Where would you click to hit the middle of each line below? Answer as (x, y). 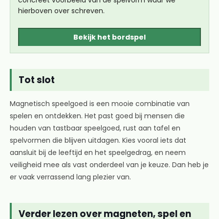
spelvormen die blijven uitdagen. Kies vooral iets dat (98, 140)
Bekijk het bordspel (109, 37)
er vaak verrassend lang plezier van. (70, 177)
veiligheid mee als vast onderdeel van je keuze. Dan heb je (109, 165)
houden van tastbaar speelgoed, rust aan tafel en (95, 128)
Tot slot (37, 80)
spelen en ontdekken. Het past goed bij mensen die (97, 116)
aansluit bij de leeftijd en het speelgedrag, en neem (98, 153)
